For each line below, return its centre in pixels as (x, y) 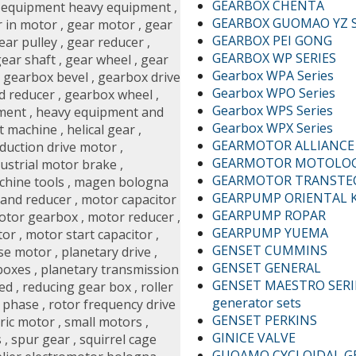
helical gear (101, 130)
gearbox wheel (108, 95)
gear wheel (98, 60)
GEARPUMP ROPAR (269, 215)
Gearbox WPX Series (273, 128)
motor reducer (131, 217)
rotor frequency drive (112, 305)
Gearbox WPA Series (273, 75)
